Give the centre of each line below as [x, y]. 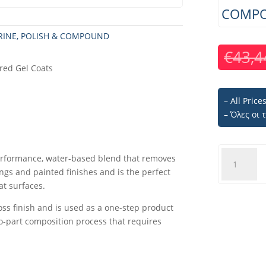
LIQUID [235, 195]
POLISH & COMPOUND [65, 36]
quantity [238, 250]
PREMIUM [240, 182]
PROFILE [237, 154]
